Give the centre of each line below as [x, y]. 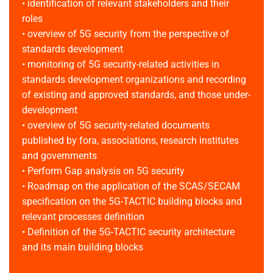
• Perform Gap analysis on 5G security [103, 171]
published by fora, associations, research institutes [130, 141]
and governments [59, 156]
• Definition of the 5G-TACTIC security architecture [128, 232]
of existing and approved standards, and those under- [136, 95]
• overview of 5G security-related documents [115, 126]
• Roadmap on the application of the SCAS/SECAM [131, 186]
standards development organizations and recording [134, 80]
